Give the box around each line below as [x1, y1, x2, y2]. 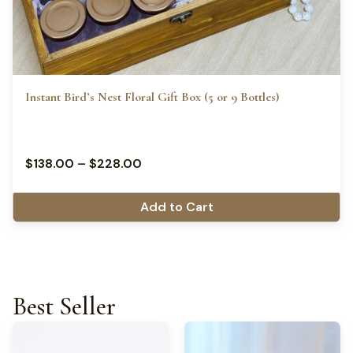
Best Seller [13, 290, 116, 321]
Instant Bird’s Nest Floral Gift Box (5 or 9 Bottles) [25, 88, 279, 105]
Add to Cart [139, 198, 214, 215]
